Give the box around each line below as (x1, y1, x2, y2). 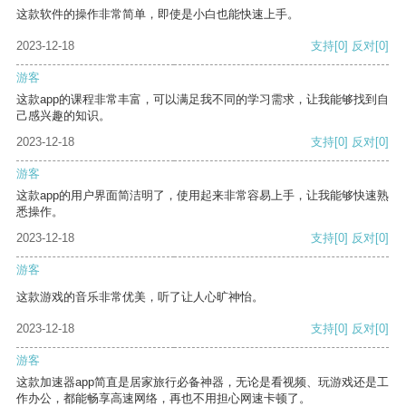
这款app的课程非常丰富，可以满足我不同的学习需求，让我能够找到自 (16, 92, 389, 107)
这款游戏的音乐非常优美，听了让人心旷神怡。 (16, 290, 264, 304)
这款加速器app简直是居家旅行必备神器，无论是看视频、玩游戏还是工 (16, 375, 389, 390)
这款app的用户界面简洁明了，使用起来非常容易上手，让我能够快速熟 (16, 188, 389, 203)
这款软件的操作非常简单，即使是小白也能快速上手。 (16, 7, 299, 22)
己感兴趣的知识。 (16, 109, 111, 123)
